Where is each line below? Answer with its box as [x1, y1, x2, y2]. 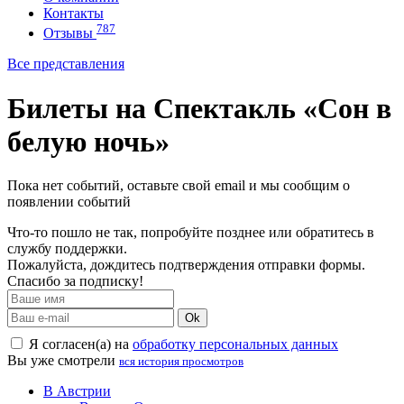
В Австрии [43, 383, 111, 399]
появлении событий [7, 194, 131, 210]
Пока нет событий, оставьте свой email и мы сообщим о [7, 178, 350, 194]
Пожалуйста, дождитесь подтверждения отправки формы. [7, 257, 365, 273]
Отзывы [43, 25, 96, 41]
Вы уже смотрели [7, 353, 119, 369]
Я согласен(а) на [25, 336, 133, 353]
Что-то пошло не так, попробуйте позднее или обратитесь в [7, 225, 374, 241]
